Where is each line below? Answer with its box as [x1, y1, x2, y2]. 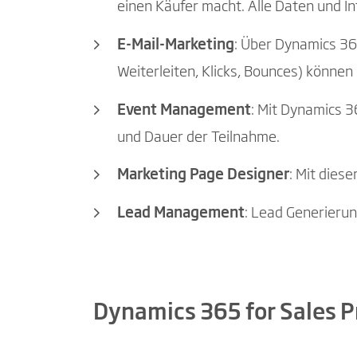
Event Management [117, 103, 251, 118]
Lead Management [117, 206, 245, 221]
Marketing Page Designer [117, 168, 289, 183]
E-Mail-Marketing [117, 38, 234, 53]
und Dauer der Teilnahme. [117, 130, 280, 145]
